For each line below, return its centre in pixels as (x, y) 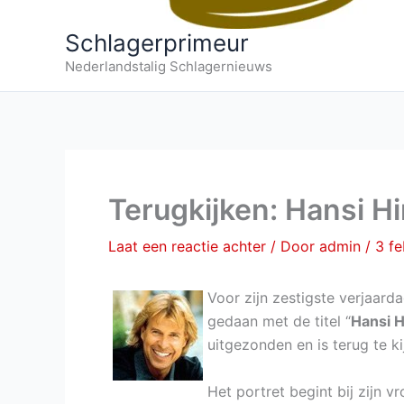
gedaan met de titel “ (279, 321)
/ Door (295, 246)
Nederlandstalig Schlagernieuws (169, 66)
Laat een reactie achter (187, 246)
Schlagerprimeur (157, 43)
